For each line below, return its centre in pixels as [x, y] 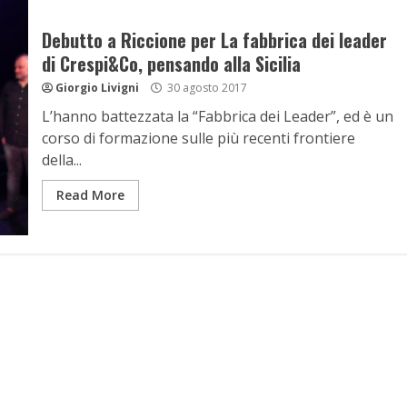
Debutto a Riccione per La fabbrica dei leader [214, 40]
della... [61, 160]
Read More [90, 195]
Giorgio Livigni [97, 88]
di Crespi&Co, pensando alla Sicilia [171, 64]
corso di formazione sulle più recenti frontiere [198, 138]
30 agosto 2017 [205, 88]
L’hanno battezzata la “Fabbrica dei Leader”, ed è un [217, 116]
